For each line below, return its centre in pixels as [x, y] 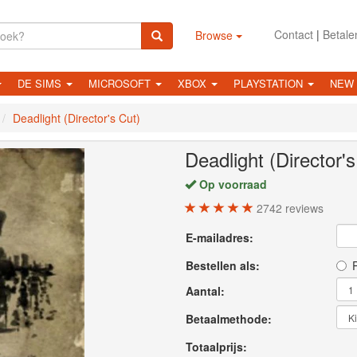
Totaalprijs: [216, 346]
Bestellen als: [223, 265]
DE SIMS [41, 83]
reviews [303, 208]
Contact [293, 34]
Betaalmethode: [229, 318]
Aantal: [205, 290]
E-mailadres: [220, 237]
